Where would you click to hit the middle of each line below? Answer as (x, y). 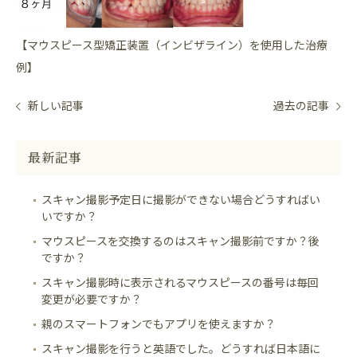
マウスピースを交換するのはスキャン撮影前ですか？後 (180, 241)
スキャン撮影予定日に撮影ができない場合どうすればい (181, 200)
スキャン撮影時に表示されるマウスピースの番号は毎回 (180, 282)
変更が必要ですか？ (92, 299)
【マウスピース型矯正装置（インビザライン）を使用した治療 (172, 45)
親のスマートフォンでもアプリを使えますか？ (159, 324)
